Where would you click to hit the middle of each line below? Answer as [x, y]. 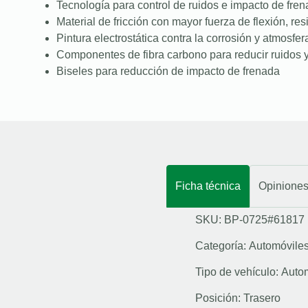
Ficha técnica [208, 186]
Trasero [262, 298]
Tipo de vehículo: [238, 272]
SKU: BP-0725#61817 [250, 219]
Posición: [219, 298]
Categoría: [222, 245]
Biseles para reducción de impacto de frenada [168, 71]
